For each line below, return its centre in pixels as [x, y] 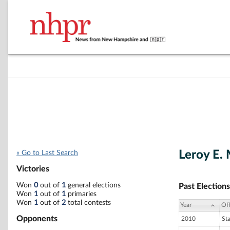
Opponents [37, 218]
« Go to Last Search [47, 153]
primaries [81, 194]
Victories [33, 169]
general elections [93, 185]
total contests [88, 203]
